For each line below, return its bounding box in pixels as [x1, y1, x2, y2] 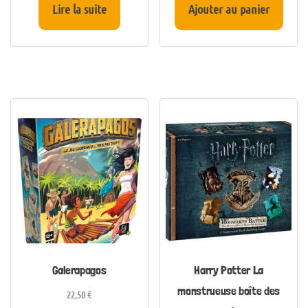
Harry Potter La [194, 263, 264, 278]
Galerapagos [52, 263, 107, 278]
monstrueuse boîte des [177, 283, 280, 298]
